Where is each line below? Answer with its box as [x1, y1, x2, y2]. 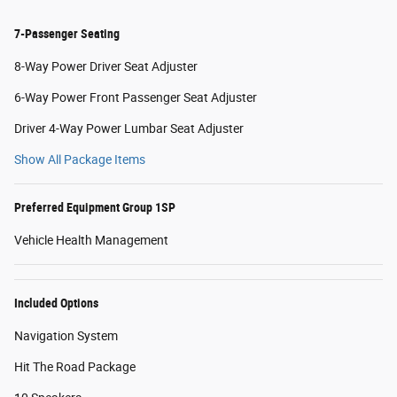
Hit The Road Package [14, 360, 136, 375]
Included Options [14, 296, 98, 311]
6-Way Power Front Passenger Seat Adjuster [14, 90, 257, 105]
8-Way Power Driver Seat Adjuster [14, 59, 198, 74]
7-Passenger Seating [14, 27, 120, 42]
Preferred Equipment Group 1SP [14, 200, 175, 215]
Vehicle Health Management [14, 233, 168, 248]
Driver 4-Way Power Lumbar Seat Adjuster [14, 121, 244, 136]
